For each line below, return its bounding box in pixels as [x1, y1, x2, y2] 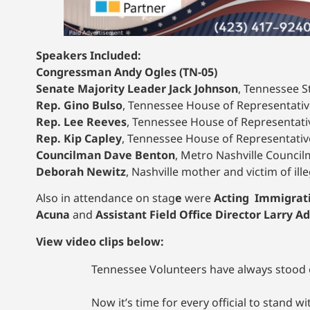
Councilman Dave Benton [36, 147, 175, 163]
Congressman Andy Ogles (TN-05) [36, 64, 217, 80]
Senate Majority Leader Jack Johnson [36, 80, 238, 96]
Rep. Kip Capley [36, 130, 122, 146]
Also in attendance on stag [36, 190, 175, 206]
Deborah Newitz [36, 163, 126, 179]
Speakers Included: [36, 47, 141, 63]
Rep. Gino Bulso [36, 97, 122, 113]
